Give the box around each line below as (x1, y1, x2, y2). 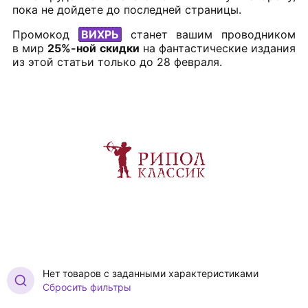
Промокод (12, 27, 78, 42)
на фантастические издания (139, 41, 296, 56)
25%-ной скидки (47, 41, 140, 56)
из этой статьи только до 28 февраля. (12, 55, 222, 69)
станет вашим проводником (121, 27, 296, 42)
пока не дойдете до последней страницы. (12, 3, 241, 17)
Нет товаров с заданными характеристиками (43, 267, 258, 280)
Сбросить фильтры (43, 281, 131, 294)
